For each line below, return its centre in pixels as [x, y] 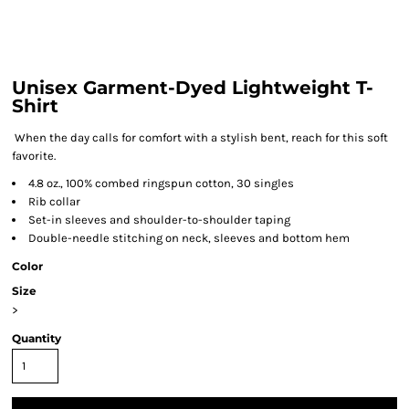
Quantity [37, 338]
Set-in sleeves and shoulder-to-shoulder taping [159, 220]
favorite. [34, 156]
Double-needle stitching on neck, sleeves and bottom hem [189, 238]
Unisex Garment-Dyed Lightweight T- [193, 88]
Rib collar [54, 201]
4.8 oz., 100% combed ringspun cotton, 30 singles [161, 183]
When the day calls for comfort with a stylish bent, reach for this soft [200, 137]
